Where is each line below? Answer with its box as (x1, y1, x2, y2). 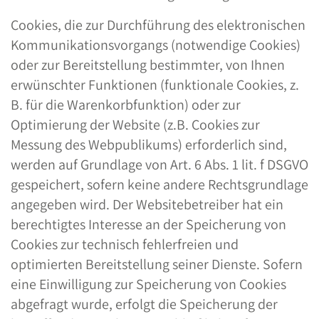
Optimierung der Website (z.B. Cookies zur (11, 115, 260, 134)
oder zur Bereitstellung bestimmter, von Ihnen (11, 56, 285, 74)
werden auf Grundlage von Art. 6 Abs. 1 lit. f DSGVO (11, 155, 308, 174)
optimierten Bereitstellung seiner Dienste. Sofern (11, 255, 303, 273)
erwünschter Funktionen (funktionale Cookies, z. (11, 75, 299, 94)
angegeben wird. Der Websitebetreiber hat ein (11, 195, 283, 214)
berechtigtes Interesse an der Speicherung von (11, 215, 286, 234)
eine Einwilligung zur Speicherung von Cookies (11, 275, 286, 293)
